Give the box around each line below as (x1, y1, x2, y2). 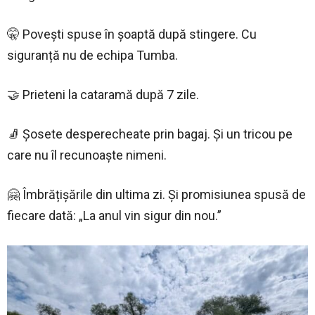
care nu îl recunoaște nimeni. (7, 147, 167, 162)
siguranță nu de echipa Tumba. (7, 47, 178, 63)
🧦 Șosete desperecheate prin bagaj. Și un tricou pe (7, 126, 292, 141)
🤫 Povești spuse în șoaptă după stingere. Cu (7, 26, 257, 41)
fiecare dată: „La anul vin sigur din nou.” (7, 207, 221, 223)
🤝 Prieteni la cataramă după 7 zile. (7, 86, 199, 102)
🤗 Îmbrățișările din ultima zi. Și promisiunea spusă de (7, 186, 306, 202)
